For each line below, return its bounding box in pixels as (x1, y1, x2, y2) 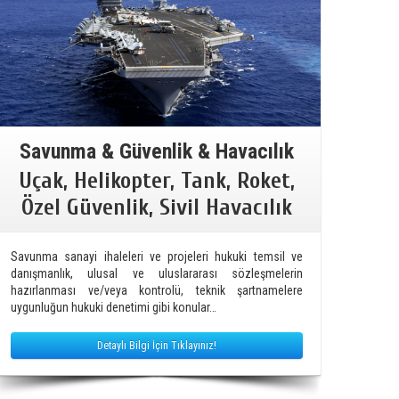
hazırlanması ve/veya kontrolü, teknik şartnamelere (11, 282, 303, 297)
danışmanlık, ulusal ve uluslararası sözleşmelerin (11, 265, 303, 281)
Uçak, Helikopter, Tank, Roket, (19, 167, 295, 194)
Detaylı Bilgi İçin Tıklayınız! (97, 338, 216, 352)
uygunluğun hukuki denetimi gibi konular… (11, 299, 216, 314)
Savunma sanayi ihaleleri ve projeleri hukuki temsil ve (11, 248, 303, 264)
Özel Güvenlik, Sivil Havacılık (21, 193, 292, 221)
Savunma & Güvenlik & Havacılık (20, 138, 294, 164)
